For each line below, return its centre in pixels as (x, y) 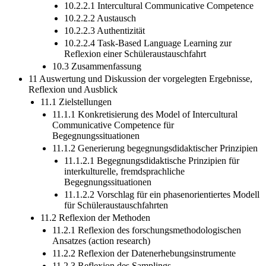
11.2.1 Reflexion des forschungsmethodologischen (147, 240)
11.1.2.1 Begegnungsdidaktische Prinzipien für (152, 171)
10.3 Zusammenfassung (97, 77)
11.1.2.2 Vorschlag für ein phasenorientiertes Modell (162, 205)
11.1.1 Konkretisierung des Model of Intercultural (145, 125)
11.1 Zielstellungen (76, 112)
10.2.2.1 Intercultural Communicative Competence (159, 16)
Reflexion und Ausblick (73, 100)
